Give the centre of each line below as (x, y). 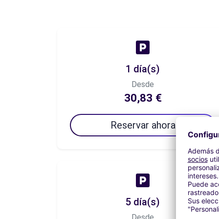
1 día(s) (143, 69)
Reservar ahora (143, 125)
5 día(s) (143, 202)
